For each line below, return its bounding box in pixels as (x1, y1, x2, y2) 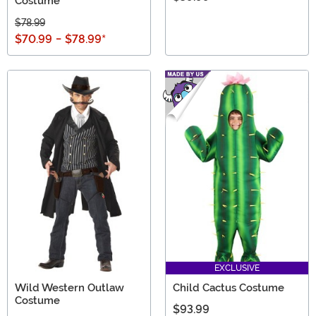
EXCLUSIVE (214, 263, 260, 273)
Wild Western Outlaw (15, 281, 124, 294)
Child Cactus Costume (173, 281, 284, 294)
